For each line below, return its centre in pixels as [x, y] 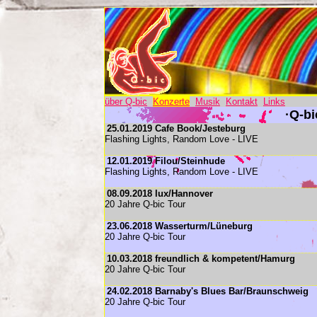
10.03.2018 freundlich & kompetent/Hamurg [201, 259]
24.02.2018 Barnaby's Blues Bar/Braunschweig [208, 291]
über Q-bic [126, 102]
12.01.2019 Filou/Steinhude [166, 161]
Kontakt [242, 102]
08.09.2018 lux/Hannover [160, 194]
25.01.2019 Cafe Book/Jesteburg [176, 128]
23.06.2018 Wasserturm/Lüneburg [180, 226]
